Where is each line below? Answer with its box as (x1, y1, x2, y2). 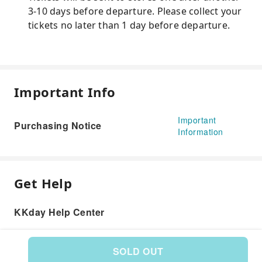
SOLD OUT (112, 244, 164, 258)
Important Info (14, 83, 116, 101)
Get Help (14, 174, 73, 192)
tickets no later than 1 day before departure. (28, 19, 230, 32)
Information (178, 126, 223, 137)
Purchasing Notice (14, 119, 102, 132)
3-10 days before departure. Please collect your (28, 5, 242, 18)
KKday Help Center (14, 205, 105, 219)
